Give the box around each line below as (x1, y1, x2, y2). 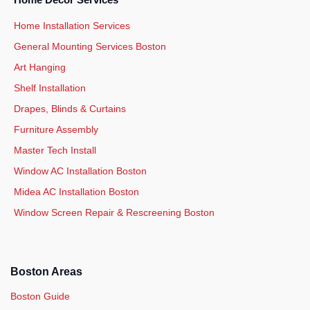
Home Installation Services (14, 20, 130, 32)
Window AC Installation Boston (14, 165, 147, 177)
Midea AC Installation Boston (14, 186, 139, 198)
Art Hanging (14, 62, 66, 73)
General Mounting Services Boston (14, 41, 166, 53)
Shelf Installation (14, 82, 86, 94)
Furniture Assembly (14, 124, 98, 136)
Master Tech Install (14, 145, 96, 156)
